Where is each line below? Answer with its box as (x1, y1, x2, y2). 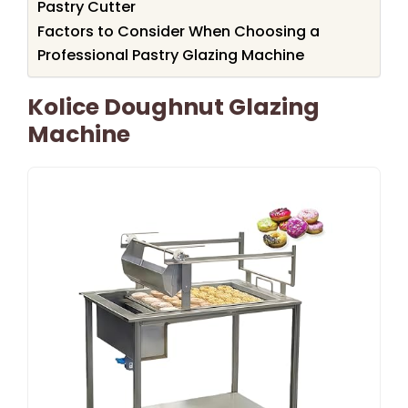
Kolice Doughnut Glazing (27, 90, 320, 123)
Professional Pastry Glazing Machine (37, 44, 304, 66)
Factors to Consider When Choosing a (37, 20, 320, 42)
